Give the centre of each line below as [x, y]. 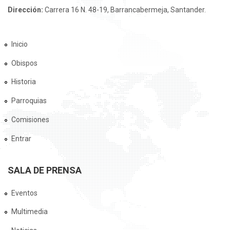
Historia [24, 82]
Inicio [20, 44]
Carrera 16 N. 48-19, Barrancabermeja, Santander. [125, 10]
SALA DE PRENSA [45, 170]
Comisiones [30, 119]
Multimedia [30, 212]
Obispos [24, 63]
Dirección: [26, 10]
